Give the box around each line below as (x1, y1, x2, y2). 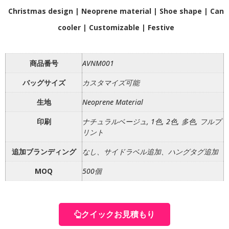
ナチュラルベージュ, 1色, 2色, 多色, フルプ (82, 117, 221, 126)
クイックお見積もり (81, 208, 155, 220)
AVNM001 (82, 58, 114, 68)
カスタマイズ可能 (82, 78, 140, 87)
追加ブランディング (11, 147, 76, 156)
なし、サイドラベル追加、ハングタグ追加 (82, 147, 218, 156)
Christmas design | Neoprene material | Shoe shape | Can (8, 6, 224, 16)
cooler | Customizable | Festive (58, 22, 174, 32)
